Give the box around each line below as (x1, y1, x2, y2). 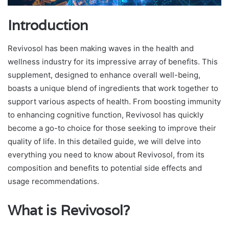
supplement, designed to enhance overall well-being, (8, 70, 200, 80)
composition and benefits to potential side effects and (8, 163, 202, 173)
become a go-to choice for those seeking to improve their (8, 123, 216, 133)
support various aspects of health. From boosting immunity (8, 96, 221, 106)
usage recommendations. (8, 176, 99, 186)
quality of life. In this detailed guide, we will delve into (8, 136, 201, 146)
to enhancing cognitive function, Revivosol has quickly (8, 109, 203, 120)
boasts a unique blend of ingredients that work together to (8, 83, 218, 93)
